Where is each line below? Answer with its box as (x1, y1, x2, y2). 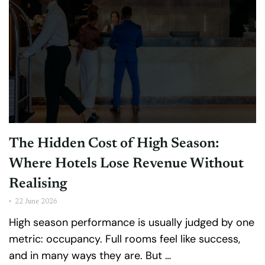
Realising (9, 177, 67, 192)
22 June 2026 (15, 198, 57, 206)
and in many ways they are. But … (9, 248, 171, 263)
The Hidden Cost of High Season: (9, 137, 219, 151)
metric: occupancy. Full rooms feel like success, (9, 232, 240, 247)
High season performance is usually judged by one (9, 215, 254, 230)
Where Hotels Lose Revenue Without (9, 157, 244, 172)
